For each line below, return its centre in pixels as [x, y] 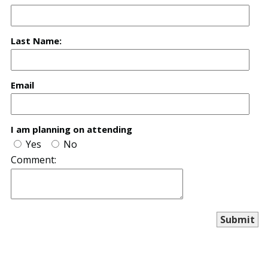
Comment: [33, 160]
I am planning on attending [71, 129]
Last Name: [36, 41]
